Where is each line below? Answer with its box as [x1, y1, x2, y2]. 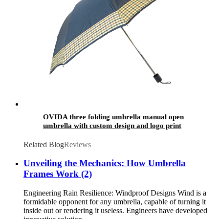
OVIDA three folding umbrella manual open [43, 112, 184, 121]
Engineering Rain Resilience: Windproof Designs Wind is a [23, 188, 206, 197]
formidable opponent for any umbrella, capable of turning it [23, 197, 206, 206]
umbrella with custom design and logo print [43, 121, 181, 130]
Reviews [64, 140, 91, 149]
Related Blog [23, 140, 64, 149]
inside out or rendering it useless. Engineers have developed [23, 206, 207, 215]
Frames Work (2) [23, 169, 92, 179]
